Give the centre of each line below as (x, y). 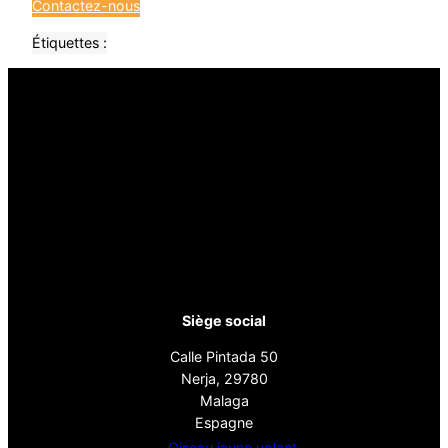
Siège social (224, 320)
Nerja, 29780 (224, 379)
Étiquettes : (69, 42)
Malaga (224, 401)
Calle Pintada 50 (224, 357)
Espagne (224, 423)
